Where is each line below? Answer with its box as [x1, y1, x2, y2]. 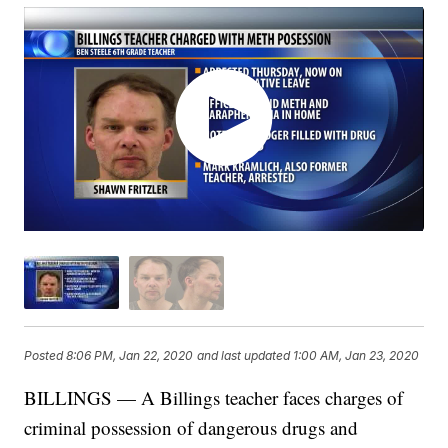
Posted [24, 348, 67, 364]
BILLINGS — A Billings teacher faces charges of [24, 384, 404, 410]
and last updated [197, 348, 291, 364]
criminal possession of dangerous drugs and [24, 414, 359, 440]
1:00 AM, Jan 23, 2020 [293, 348, 420, 364]
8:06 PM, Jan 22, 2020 [66, 348, 194, 364]
